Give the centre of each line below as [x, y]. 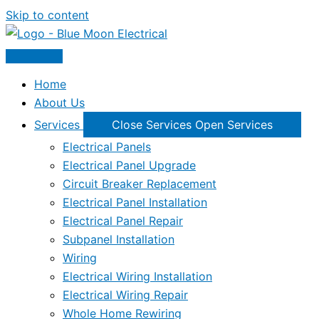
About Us [59, 103]
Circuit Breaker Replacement [140, 184]
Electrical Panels [107, 147]
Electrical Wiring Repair [125, 295]
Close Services [152, 125]
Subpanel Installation [119, 239]
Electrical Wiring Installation [137, 276]
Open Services [234, 125]
